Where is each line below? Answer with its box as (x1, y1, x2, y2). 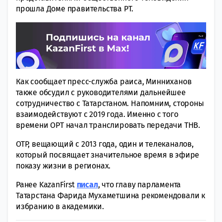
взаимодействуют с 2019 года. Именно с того (16, 109, 178, 119)
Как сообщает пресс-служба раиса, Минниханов (16, 76, 192, 86)
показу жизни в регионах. (16, 161, 111, 170)
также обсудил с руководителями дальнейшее (16, 87, 186, 97)
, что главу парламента (98, 179, 181, 189)
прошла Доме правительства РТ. (16, 3, 134, 13)
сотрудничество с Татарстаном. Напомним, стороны (16, 98, 204, 108)
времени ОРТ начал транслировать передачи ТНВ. (16, 120, 200, 130)
